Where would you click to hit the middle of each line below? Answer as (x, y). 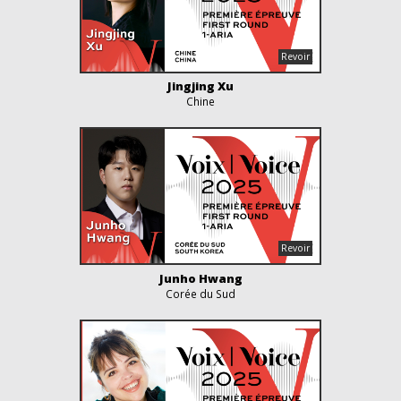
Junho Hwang (200, 278)
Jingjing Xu (200, 86)
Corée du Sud (200, 293)
